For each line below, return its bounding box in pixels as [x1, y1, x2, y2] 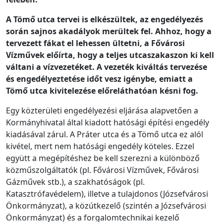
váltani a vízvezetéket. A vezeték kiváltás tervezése [6, 61, 207, 72]
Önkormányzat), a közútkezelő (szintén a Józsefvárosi [6, 200, 206, 211]
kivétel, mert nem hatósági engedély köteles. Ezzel [6, 140, 194, 152]
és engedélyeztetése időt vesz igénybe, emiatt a [6, 73, 193, 84]
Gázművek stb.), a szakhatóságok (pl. [6, 176, 145, 187]
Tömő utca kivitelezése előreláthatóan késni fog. [6, 85, 198, 96]
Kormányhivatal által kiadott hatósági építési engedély [6, 116, 209, 128]
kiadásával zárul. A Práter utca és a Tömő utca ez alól [6, 128, 203, 140]
